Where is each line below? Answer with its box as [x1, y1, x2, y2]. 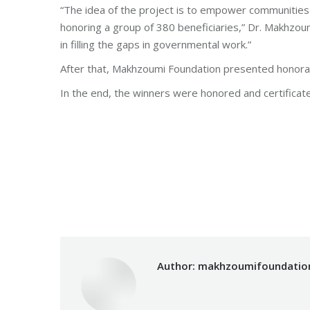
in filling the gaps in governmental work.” [60, 37, 251, 51]
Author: [157, 258, 195, 273]
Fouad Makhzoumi [154, 185, 232, 198]
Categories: [104, 185, 155, 198]
